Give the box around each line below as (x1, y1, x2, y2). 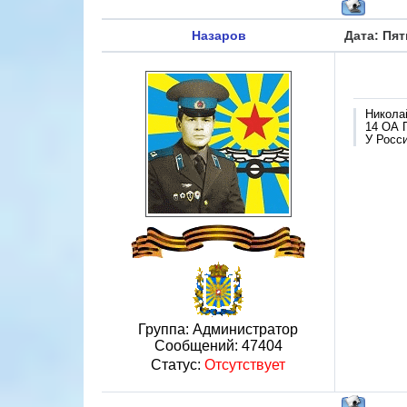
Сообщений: (154, 338, 242, 353)
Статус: (151, 357, 204, 372)
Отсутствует (204, 357, 285, 372)
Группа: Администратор (138, 322, 298, 337)
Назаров (191, 28, 246, 43)
